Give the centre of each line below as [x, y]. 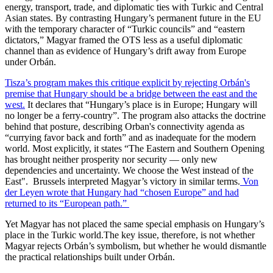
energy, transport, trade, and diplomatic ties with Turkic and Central [134, 7]
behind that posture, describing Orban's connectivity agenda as [125, 126]
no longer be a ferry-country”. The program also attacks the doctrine [135, 115]
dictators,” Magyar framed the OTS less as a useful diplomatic [124, 40]
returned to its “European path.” [67, 203]
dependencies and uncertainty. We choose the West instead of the [129, 170]
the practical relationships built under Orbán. [91, 257]
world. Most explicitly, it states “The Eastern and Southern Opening [135, 148]
